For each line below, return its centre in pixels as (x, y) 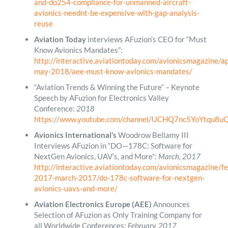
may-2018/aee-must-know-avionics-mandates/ (113, 71)
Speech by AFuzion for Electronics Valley (101, 97)
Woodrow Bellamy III (152, 135)
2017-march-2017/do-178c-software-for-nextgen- (119, 177)
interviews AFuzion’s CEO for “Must (146, 39)
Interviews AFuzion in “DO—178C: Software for (113, 145)
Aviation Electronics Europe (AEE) (93, 204)
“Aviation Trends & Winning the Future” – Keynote (117, 87)
